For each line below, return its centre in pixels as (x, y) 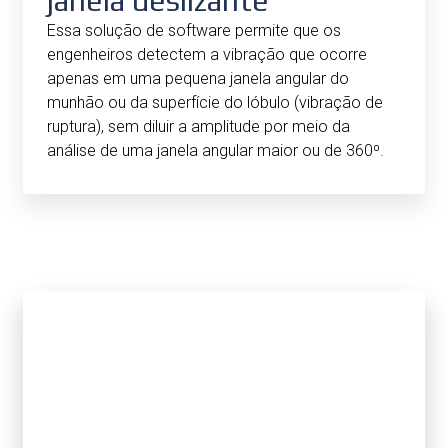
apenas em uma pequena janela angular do (198, 79)
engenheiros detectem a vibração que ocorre (207, 55)
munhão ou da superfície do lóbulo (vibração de (215, 103)
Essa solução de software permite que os (194, 31)
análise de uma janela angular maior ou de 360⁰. (215, 151)
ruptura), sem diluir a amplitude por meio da (198, 127)
